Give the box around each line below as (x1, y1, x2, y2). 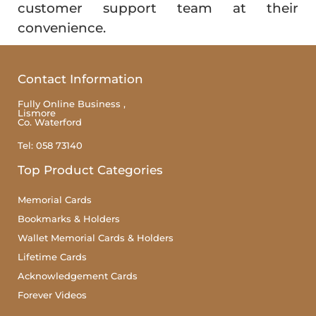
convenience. (18, 19, 106, 36)
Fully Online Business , (18, 97, 126, 109)
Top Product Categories (18, 162, 163, 177)
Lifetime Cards (18, 250, 87, 262)
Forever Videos (18, 288, 87, 300)
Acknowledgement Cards (18, 269, 138, 281)
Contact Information (18, 71, 143, 86)
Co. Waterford (18, 116, 82, 128)
